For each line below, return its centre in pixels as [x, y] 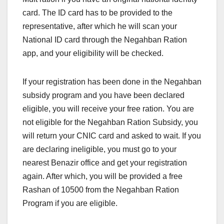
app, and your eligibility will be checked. [93, 53]
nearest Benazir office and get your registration [105, 163]
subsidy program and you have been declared [103, 95]
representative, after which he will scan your [100, 26]
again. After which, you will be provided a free [102, 176]
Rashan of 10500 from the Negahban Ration [101, 190]
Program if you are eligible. [70, 203]
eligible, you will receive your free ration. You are [108, 109]
